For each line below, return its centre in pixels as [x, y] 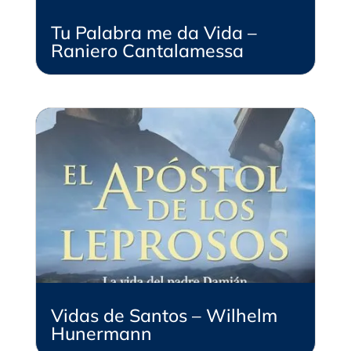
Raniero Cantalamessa [147, 50]
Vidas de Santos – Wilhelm [164, 315]
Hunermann [101, 333]
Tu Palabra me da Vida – [154, 32]
